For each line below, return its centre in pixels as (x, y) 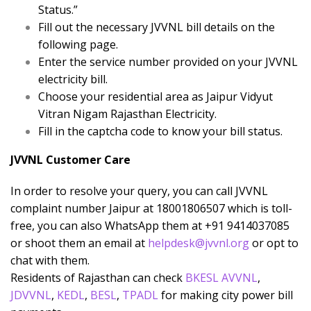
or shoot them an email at (79, 243)
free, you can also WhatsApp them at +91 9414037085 (150, 226)
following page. (78, 45)
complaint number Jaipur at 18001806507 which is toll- (151, 209)
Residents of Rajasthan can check (98, 278)
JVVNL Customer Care (70, 160)
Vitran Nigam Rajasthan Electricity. (127, 114)
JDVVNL (31, 295)
